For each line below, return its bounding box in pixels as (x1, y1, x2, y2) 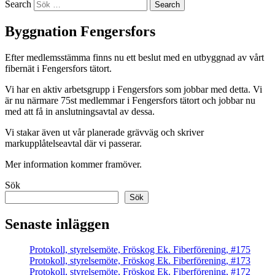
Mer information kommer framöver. (5, 158, 142, 169)
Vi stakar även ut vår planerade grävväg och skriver (5, 126, 204, 137)
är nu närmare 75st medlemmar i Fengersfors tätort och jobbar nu (5, 95, 255, 106)
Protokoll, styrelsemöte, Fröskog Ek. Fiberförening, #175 (29, 244, 250, 255)
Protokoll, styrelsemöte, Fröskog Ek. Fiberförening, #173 (29, 255, 250, 266)
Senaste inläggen (5, 215, 109, 232)
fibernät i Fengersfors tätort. (5, 63, 112, 74)
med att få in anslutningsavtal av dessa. (5, 106, 155, 117)
